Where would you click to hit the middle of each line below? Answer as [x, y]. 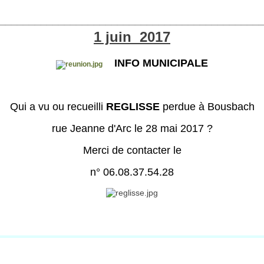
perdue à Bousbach [207, 107]
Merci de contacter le [132, 151]
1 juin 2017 [132, 37]
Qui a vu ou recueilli [56, 107]
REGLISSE [131, 107]
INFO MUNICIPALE [155, 63]
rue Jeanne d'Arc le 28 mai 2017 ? [132, 129]
